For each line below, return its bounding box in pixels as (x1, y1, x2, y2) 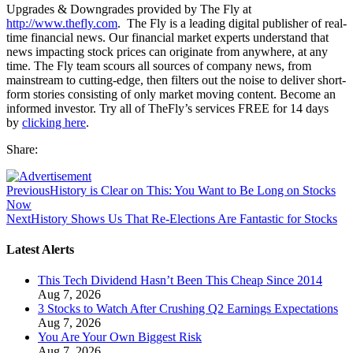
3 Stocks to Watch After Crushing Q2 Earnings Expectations (38, 302, 338, 316)
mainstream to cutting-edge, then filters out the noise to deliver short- (6, 72, 346, 87)
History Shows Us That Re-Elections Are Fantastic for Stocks (31, 211, 337, 225)
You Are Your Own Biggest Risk (38, 330, 202, 344)
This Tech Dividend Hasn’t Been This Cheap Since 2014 (38, 273, 322, 288)
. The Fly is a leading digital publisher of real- (117, 16, 347, 30)
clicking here (22, 115, 86, 129)
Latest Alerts (6, 243, 74, 257)
